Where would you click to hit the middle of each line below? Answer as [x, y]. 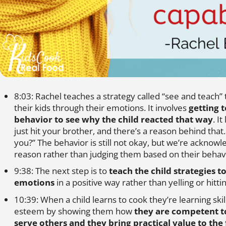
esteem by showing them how [74, 211]
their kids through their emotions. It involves [101, 107]
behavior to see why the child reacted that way [114, 119]
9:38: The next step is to [62, 171]
